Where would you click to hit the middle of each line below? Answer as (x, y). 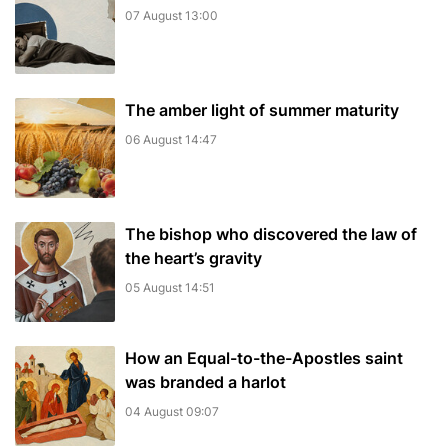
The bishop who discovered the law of (271, 234)
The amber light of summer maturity (262, 110)
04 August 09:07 (172, 412)
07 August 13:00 (171, 16)
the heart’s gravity (193, 258)
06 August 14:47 (171, 140)
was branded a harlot (205, 382)
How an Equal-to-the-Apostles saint (264, 358)
